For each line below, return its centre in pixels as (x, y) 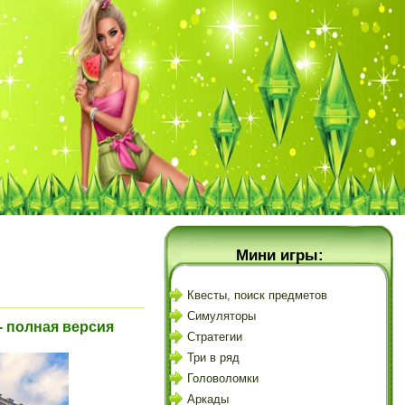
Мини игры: (279, 255)
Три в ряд (213, 358)
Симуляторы (221, 316)
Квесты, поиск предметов (257, 295)
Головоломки (223, 378)
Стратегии (215, 337)
